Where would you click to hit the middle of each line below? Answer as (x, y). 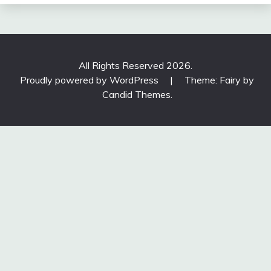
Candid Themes (136, 95)
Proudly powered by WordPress (90, 80)
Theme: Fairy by (219, 80)
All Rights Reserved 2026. (135, 66)
